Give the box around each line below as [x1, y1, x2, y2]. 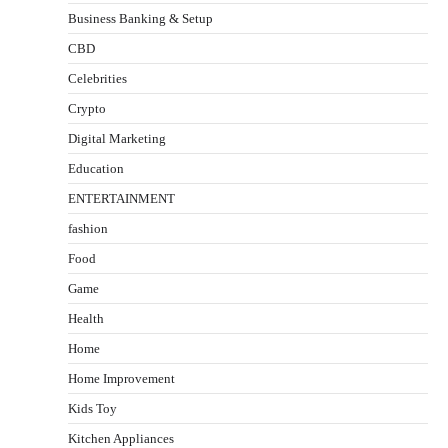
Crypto [68, 100, 106, 116]
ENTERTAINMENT [68, 190, 175, 206]
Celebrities [68, 70, 127, 86]
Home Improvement [68, 370, 175, 386]
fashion [68, 220, 108, 236]
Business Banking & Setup [68, 10, 213, 26]
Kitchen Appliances [68, 430, 174, 446]
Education [68, 160, 124, 176]
